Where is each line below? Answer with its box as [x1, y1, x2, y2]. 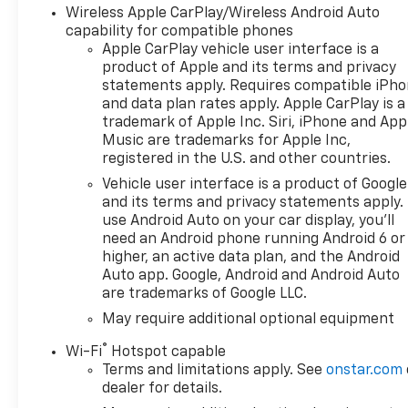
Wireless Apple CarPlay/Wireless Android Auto [66, 6, 381, 22]
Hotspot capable [107, 345, 227, 361]
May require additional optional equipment [102, 312, 395, 328]
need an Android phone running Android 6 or [102, 232, 406, 248]
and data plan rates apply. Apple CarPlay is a [102, 97, 406, 113]
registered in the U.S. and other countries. [102, 152, 392, 168]
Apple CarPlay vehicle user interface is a [102, 43, 380, 58]
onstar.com [326, 363, 403, 379]
